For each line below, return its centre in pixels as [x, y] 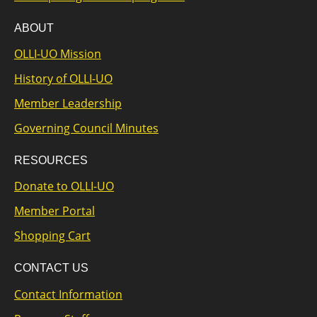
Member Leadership [68, 104]
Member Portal [54, 211]
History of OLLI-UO [63, 79]
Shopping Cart [52, 236]
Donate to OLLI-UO [64, 186]
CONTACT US [51, 268]
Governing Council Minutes [86, 128]
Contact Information [68, 294]
